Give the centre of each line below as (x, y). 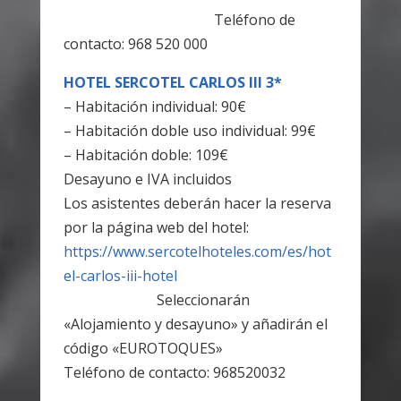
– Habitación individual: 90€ (154, 106)
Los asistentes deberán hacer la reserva (197, 203)
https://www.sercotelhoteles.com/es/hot (197, 251)
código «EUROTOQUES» (143, 348)
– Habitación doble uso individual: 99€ (189, 130)
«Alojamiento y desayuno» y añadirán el (195, 324)
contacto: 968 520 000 (135, 43)
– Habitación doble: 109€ (145, 154)
